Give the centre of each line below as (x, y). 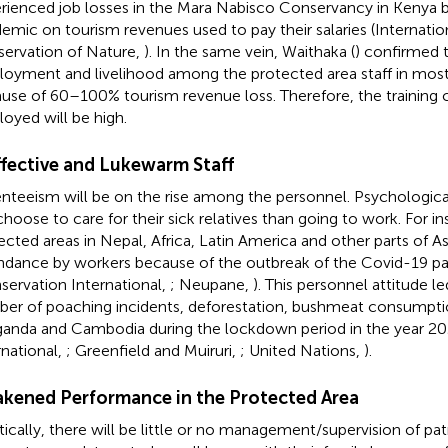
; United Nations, (301, 351)
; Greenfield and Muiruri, (152, 351)
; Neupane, (211, 285)
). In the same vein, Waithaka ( (249, 52)
